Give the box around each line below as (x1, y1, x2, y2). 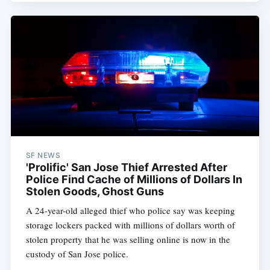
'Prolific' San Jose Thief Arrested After (25, 160, 227, 174)
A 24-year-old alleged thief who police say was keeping (25, 204, 235, 216)
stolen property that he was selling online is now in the (25, 233, 230, 245)
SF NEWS (25, 150, 61, 160)
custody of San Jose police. (25, 247, 128, 260)
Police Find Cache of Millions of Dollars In (25, 172, 242, 186)
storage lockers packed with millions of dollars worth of (25, 218, 235, 231)
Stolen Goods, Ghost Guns (25, 184, 164, 198)
